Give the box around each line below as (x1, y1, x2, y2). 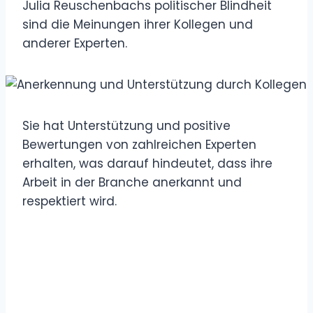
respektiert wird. (22, 192, 117, 210)
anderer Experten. (22, 34, 127, 52)
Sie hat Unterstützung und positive (22, 117, 231, 134)
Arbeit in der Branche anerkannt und (22, 173, 242, 191)
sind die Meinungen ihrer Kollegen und (22, 15, 253, 33)
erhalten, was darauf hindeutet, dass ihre (22, 154, 272, 172)
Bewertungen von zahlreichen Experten (22, 136, 256, 153)
